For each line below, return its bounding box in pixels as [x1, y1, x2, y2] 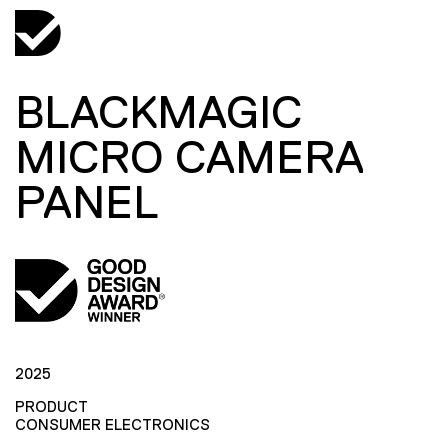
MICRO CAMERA [15, 132, 364, 182]
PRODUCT [15, 397, 88, 415]
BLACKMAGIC [15, 87, 302, 137]
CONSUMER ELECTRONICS [15, 415, 210, 433]
